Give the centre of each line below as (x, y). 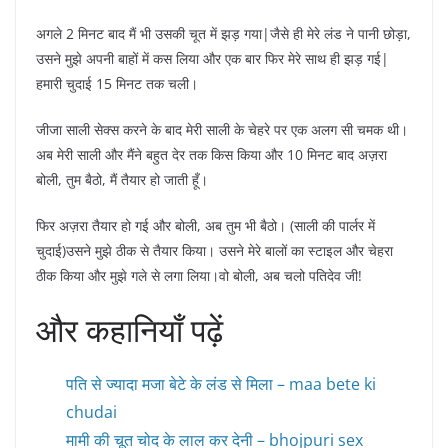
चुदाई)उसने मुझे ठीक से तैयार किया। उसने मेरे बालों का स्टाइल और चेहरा (214, 250)
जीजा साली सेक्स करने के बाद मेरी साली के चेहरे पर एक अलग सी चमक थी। (222, 129)
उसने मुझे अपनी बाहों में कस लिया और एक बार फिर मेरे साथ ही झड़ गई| (212, 58)
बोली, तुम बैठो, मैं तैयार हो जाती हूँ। (122, 179)
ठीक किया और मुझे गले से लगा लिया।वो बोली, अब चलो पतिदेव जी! (199, 275)
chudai (91, 411)
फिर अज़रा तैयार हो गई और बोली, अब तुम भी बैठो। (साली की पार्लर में (205, 225)
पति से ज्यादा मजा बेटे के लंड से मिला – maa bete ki (221, 383)
